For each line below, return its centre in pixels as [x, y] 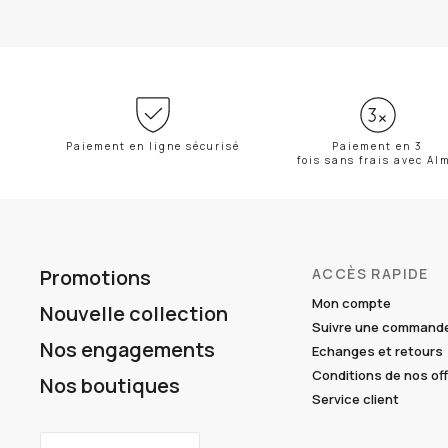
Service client [355, 399]
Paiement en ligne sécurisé [152, 146]
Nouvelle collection [134, 313]
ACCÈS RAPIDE [370, 273]
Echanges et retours [377, 351]
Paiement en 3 [377, 146]
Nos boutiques [110, 385]
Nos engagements [127, 349]
